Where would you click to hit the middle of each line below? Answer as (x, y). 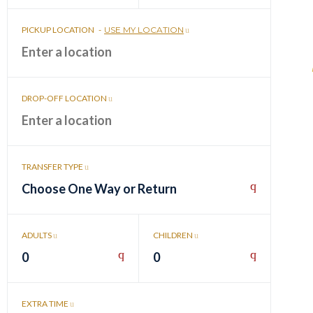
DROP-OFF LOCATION (65, 98)
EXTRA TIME (46, 303)
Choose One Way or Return (99, 188)
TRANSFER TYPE (53, 166)
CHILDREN (174, 235)
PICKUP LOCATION (59, 29)
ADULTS (37, 235)
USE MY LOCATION (144, 29)
